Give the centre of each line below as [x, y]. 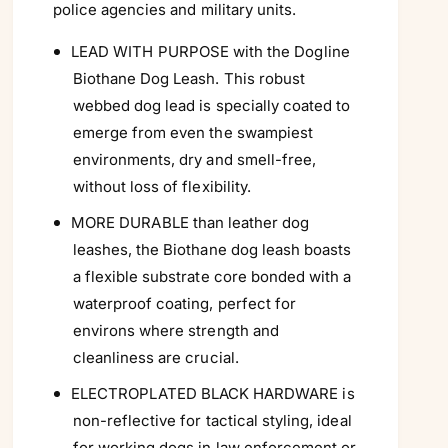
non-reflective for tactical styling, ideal [212, 420]
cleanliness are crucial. [155, 357]
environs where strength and [175, 330]
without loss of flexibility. [161, 186]
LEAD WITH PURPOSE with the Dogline [210, 51]
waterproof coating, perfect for [184, 303]
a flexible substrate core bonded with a [212, 276]
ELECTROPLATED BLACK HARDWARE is [213, 393]
